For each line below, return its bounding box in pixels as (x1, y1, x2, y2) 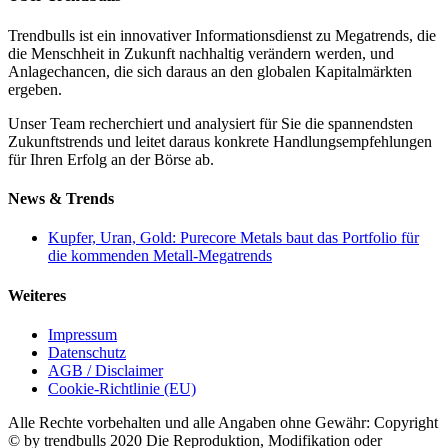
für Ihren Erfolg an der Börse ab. (8, 150, 214, 168)
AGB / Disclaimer (48, 361, 163, 379)
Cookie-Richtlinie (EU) (48, 379, 196, 397)
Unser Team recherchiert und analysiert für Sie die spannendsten (8, 114, 413, 132)
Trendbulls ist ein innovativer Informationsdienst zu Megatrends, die (8, 26, 436, 44)
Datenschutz (48, 343, 126, 361)
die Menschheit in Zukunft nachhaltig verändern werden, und (8, 44, 394, 62)
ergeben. (8, 80, 62, 98)
